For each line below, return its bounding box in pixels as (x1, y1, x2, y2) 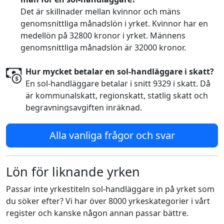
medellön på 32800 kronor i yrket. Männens (20, 30, 185, 41)
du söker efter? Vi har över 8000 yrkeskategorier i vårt (6, 195, 210, 206)
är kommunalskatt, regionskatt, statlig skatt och (25, 90, 208, 101)
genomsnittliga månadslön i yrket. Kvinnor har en (20, 18, 208, 29)
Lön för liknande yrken (6, 163, 140, 180)
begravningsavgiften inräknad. (25, 102, 142, 113)
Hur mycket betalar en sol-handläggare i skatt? (25, 66, 214, 77)
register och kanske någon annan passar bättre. (6, 207, 188, 218)
